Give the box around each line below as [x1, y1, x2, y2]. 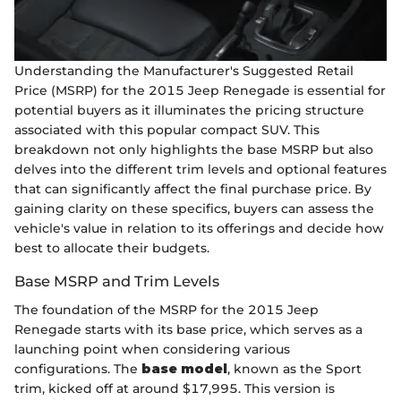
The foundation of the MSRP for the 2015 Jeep [14, 301, 319, 318]
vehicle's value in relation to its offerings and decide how [14, 219, 384, 236]
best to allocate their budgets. [14, 239, 209, 256]
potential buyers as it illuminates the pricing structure [14, 101, 364, 118]
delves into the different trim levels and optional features [14, 160, 387, 177]
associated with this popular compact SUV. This [14, 121, 320, 138]
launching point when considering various [14, 340, 290, 357]
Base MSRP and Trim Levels [14, 271, 219, 290]
